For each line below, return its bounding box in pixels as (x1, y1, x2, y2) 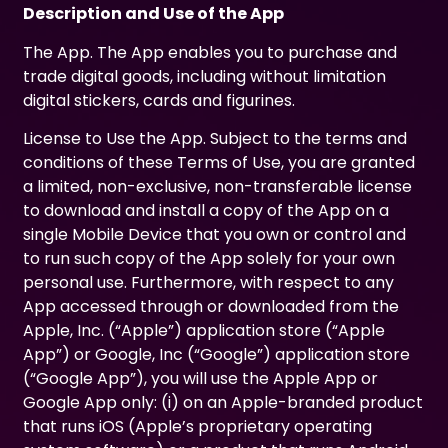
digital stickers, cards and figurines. (23, 88, 296, 112)
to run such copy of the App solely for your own (23, 247, 396, 271)
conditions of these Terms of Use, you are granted (23, 151, 416, 175)
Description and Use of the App (23, 2, 285, 26)
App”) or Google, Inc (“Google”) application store (23, 343, 411, 367)
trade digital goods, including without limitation (23, 64, 387, 88)
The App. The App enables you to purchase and (23, 40, 398, 64)
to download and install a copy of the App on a (23, 199, 390, 223)
